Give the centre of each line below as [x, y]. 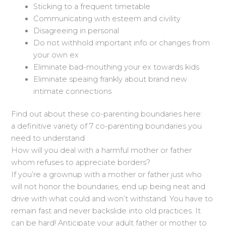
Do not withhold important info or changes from [122, 43]
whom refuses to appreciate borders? [81, 163]
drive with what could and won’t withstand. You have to [112, 199]
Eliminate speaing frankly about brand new [110, 79]
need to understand [48, 138]
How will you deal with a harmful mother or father [102, 151]
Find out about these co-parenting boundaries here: [107, 114]
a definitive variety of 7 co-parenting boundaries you [107, 126]
